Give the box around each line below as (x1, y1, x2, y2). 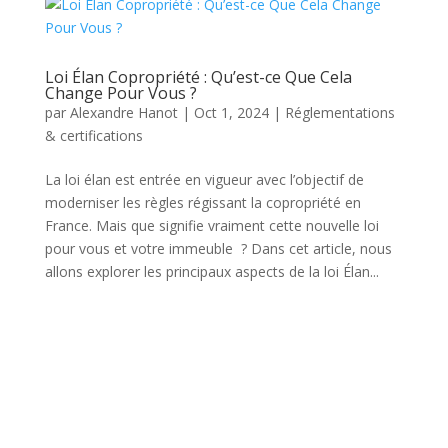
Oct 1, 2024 (193, 103, 269, 122)
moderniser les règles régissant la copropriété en (44, 193, 361, 212)
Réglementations (284, 103, 395, 122)
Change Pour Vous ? (44, 82, 197, 104)
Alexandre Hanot (69, 103, 178, 122)
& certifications (44, 126, 143, 145)
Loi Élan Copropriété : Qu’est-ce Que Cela (44, 66, 352, 88)
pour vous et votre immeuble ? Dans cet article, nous (44, 239, 392, 258)
